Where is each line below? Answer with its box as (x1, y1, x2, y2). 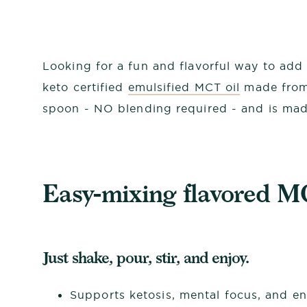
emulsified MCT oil (127, 79, 241, 94)
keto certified (42, 79, 128, 94)
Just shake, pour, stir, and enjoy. (42, 248, 253, 267)
